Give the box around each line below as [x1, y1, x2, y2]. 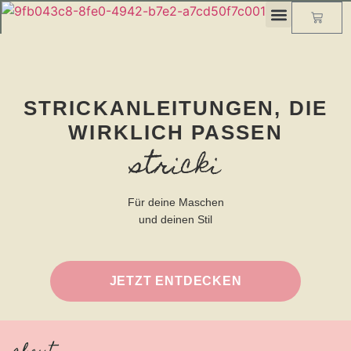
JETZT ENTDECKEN [109, 274, 242, 288]
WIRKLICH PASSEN [68, 121, 283, 144]
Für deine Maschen [127, 196, 224, 208]
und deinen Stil [139, 213, 212, 226]
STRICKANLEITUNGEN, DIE [24, 96, 327, 120]
